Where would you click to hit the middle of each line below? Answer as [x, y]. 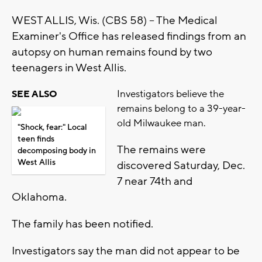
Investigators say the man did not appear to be [126, 251]
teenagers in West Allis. [69, 68]
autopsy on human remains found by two [112, 52]
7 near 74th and [155, 182]
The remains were [161, 150]
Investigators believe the [170, 94]
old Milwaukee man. [163, 124]
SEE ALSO [35, 94]
